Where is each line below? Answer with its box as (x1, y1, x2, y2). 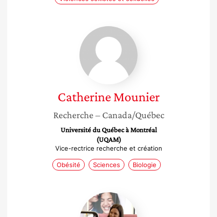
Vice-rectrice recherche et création (55, 144, 162, 152)
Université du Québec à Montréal (60, 126, 157, 134)
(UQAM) (96, 136, 121, 143)
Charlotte (108, 192, 142, 201)
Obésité (57, 161, 80, 169)
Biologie (133, 161, 156, 169)
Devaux (108, 201, 136, 211)
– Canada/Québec (95, 109, 164, 120)
